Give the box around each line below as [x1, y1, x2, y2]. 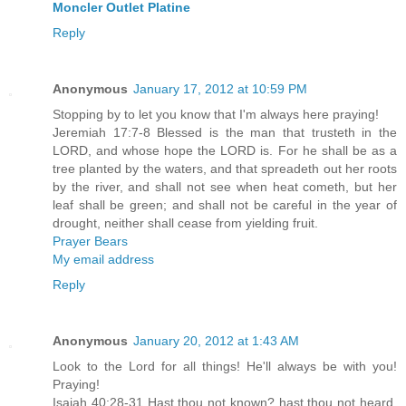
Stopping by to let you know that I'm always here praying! [53, 107, 379, 121]
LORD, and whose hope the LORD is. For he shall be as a [53, 143, 397, 158]
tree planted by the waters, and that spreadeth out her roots [53, 161, 397, 176]
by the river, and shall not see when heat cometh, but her [53, 179, 397, 194]
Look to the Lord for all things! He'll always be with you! [53, 358, 397, 373]
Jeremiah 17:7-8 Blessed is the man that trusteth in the [53, 125, 397, 140]
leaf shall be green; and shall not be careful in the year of [53, 198, 397, 212]
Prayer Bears [53, 234, 128, 248]
